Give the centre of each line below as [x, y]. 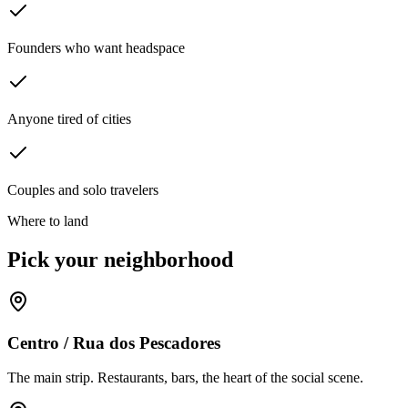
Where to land [48, 221]
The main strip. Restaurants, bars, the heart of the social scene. [185, 378]
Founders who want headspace [96, 48]
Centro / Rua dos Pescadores [114, 342]
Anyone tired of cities [69, 119]
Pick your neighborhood [120, 260]
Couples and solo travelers [83, 190]
